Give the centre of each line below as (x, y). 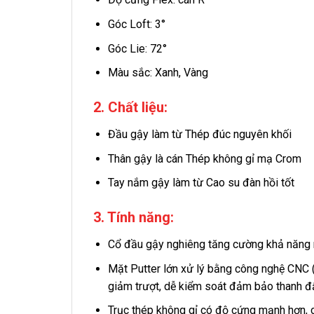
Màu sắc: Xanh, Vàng (158, 73)
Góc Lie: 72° (137, 48)
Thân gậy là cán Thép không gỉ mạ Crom (204, 158)
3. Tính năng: (134, 217)
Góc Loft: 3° (136, 25)
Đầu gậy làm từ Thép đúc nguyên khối (199, 134)
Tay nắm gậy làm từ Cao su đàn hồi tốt (201, 183)
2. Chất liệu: (130, 107)
